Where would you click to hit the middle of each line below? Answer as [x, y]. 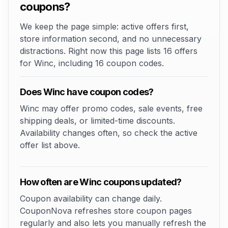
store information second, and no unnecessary [111, 39]
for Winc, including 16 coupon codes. [92, 63]
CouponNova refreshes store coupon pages [106, 211]
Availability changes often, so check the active [109, 133]
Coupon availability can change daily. [91, 198]
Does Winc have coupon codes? [87, 92]
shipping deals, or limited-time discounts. [97, 121]
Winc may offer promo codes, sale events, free [111, 108]
